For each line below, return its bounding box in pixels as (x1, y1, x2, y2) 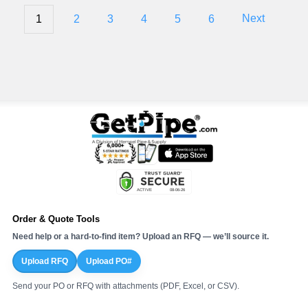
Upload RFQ (21, 256, 68, 266)
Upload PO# (86, 256, 132, 266)
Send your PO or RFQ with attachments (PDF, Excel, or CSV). (12, 280, 239, 291)
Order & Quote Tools (12, 213, 100, 224)
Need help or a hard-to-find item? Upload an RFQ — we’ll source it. (12, 231, 269, 241)
